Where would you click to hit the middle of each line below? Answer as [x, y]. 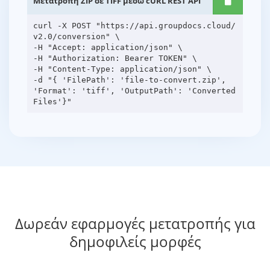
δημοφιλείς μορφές [135, 242]
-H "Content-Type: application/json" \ [122, 69]
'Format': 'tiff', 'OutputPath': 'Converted [134, 90]
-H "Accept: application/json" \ [108, 47]
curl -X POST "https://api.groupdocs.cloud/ [134, 25]
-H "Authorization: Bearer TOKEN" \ [115, 58]
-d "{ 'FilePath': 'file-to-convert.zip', [129, 80]
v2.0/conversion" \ [76, 36]
